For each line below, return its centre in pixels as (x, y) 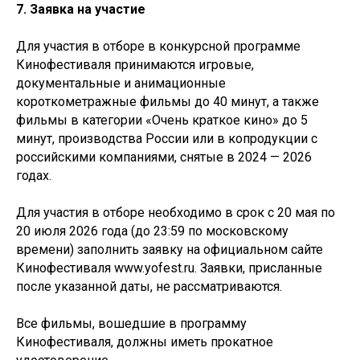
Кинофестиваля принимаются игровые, (135, 65)
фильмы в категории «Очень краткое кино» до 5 (162, 120)
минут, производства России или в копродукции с (167, 139)
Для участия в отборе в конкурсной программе (158, 46)
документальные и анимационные (121, 83)
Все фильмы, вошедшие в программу (131, 323)
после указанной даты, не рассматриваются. (149, 286)
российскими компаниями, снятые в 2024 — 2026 (164, 157)
